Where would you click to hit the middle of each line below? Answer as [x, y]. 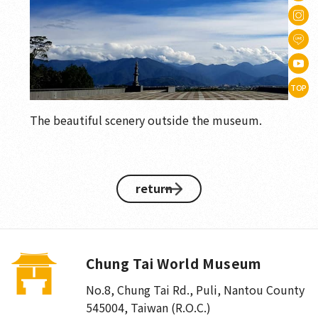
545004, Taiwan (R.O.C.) [149, 308]
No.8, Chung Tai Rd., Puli [152, 290]
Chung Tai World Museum [174, 263]
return [154, 188]
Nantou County [264, 290]
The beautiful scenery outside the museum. [146, 120]
